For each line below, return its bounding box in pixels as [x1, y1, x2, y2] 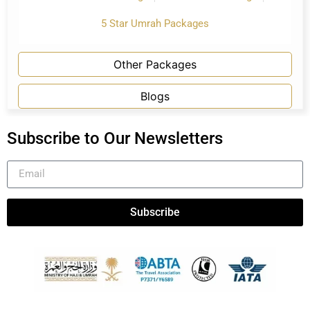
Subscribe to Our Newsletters [7, 128, 223, 148]
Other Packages [113, 57, 197, 71]
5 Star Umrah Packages [100, 17, 209, 30]
